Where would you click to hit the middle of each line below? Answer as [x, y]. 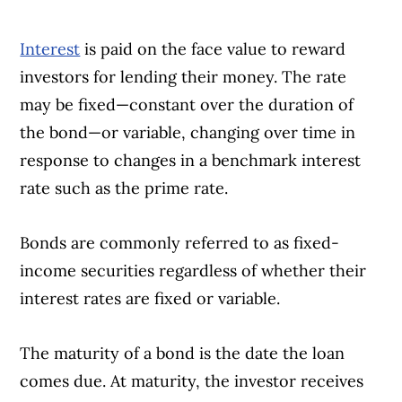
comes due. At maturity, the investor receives [192, 381]
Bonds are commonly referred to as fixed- [180, 243]
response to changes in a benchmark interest [191, 161]
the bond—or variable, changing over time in [188, 133]
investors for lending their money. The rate [184, 77]
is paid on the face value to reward [213, 49]
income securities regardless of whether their [193, 271]
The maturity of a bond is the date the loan [183, 354]
